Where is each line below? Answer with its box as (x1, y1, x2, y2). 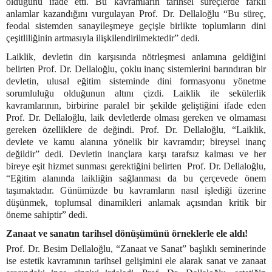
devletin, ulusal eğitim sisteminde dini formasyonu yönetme (6, 76, 266, 87)
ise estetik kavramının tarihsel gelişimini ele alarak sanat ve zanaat (6, 256, 266, 267)
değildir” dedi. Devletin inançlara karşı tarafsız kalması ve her (6, 149, 266, 160)
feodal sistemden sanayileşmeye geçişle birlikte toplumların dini (6, 21, 266, 32)
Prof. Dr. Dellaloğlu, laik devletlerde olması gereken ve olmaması (6, 112, 266, 123)
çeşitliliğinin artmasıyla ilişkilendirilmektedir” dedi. (6, 33, 200, 44)
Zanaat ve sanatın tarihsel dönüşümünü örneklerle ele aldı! (6, 228, 248, 239)
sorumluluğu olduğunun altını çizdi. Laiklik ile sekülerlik (6, 88, 266, 99)
